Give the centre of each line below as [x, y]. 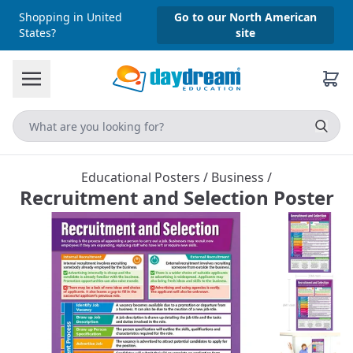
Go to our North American [245, 17]
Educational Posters [142, 177]
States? [37, 33]
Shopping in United [71, 17]
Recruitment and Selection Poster [176, 197]
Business [239, 177]
